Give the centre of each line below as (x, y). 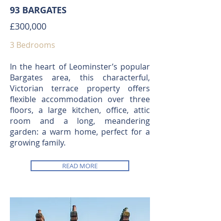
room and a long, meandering (80, 121)
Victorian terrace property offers (80, 88)
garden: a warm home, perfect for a (80, 132)
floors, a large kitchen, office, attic (80, 110)
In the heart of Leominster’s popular (80, 67)
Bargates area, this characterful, (80, 77)
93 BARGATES (38, 10)
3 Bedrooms (33, 45)
